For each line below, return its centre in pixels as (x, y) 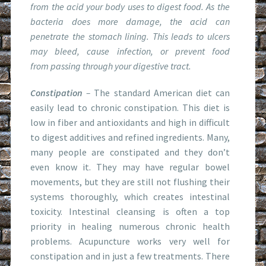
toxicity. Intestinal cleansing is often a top (130, 211)
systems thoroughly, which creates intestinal (130, 196)
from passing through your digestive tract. (111, 66)
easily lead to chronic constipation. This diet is (130, 107)
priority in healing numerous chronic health (130, 226)
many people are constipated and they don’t (130, 152)
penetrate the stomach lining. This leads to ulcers (130, 36)
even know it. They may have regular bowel (130, 167)
